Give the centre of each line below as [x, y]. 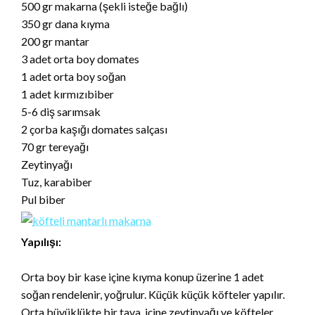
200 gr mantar [55, 41]
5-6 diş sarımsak [61, 112]
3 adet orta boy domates [80, 59]
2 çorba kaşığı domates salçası [94, 129]
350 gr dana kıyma [65, 24]
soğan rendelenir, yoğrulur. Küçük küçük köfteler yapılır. [153, 295]
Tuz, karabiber [57, 182]
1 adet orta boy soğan [73, 77]
